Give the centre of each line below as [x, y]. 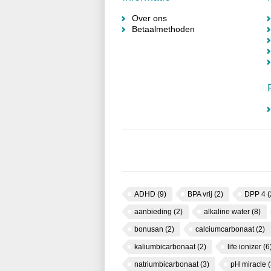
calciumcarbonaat [226, 229]
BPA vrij [201, 194]
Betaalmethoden [163, 29]
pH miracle [249, 264]
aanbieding [154, 212]
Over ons [149, 18]
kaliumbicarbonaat [166, 247]
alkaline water [228, 212]
